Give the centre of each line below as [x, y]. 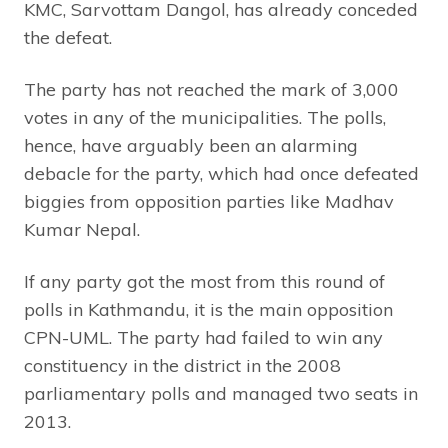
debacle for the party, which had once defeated [221, 173]
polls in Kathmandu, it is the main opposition [208, 309]
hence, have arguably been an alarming [191, 145]
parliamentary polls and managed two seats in [221, 393]
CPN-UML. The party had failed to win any [203, 337]
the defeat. [68, 37]
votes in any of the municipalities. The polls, [205, 117]
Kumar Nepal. [82, 229]
